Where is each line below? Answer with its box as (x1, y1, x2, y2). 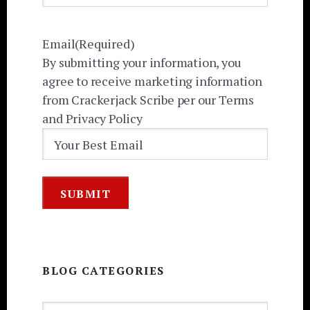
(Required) (75, 35, 135, 53)
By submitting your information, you (42, 54, 241, 71)
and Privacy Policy (42, 110, 143, 127)
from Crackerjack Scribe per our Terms (42, 91, 254, 109)
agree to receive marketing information (42, 73, 262, 90)
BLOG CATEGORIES (42, 262, 165, 278)
